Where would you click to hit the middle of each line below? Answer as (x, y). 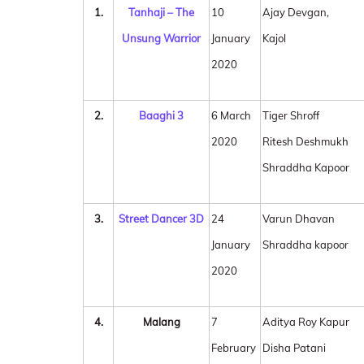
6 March (231, 115)
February (234, 348)
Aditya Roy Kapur (306, 322)
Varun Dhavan (299, 219)
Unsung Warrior (161, 38)
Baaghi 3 (161, 115)
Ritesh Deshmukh (305, 141)
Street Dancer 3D (161, 219)
